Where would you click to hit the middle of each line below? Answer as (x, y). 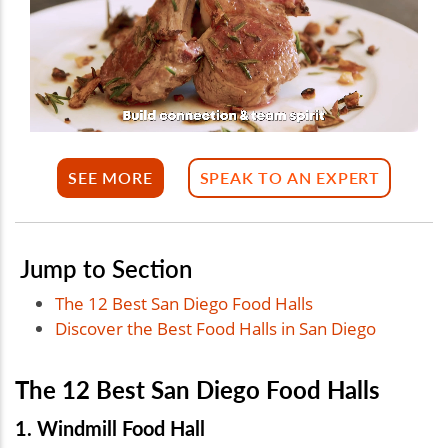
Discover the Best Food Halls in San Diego (215, 328)
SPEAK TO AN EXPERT (289, 178)
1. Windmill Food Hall (110, 427)
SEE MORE (110, 178)
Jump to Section (106, 267)
